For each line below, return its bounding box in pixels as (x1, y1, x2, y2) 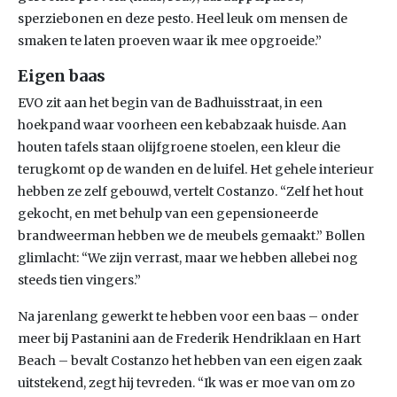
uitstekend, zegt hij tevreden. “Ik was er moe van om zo (18, 375, 355, 391)
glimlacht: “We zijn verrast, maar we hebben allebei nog (18, 250, 358, 266)
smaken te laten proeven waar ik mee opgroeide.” (18, 33, 322, 49)
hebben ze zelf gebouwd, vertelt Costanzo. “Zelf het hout (18, 183, 363, 199)
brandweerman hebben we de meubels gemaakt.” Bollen (18, 228, 365, 244)
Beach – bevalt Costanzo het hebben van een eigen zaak (18, 353, 362, 369)
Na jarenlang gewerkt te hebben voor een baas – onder (18, 308, 359, 324)
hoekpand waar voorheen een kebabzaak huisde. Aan (18, 117, 346, 133)
